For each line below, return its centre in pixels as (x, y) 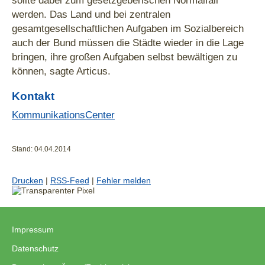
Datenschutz (35, 249)
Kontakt (33, 96)
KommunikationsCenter (63, 115)
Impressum (33, 230)
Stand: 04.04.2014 (41, 149)
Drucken (28, 181)
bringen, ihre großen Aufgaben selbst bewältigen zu (125, 57)
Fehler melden (124, 181)
